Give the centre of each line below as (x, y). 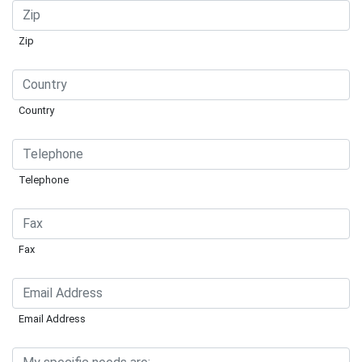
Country (36, 110)
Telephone (44, 179)
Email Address (52, 318)
